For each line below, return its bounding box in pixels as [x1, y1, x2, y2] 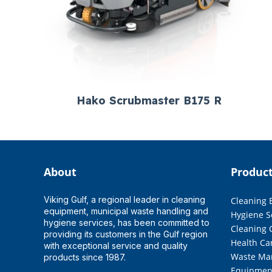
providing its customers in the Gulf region [44, 228, 208, 239]
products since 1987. [44, 251, 128, 262]
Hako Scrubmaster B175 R [76, 93, 222, 108]
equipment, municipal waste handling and [44, 205, 208, 216]
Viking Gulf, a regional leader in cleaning [44, 194, 205, 205]
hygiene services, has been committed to [44, 217, 209, 228]
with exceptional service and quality [44, 240, 188, 251]
